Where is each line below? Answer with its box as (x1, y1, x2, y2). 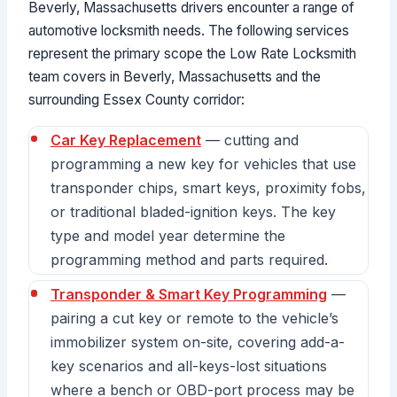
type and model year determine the (50, 226, 285, 245)
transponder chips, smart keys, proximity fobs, (50, 178, 366, 197)
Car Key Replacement (50, 130, 201, 149)
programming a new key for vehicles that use (50, 154, 356, 173)
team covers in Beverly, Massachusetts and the (28, 68, 322, 86)
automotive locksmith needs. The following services (28, 22, 350, 40)
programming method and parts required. (50, 250, 328, 269)
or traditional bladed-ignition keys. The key (50, 202, 336, 221)
